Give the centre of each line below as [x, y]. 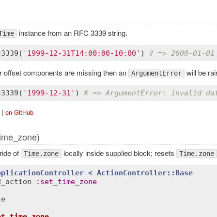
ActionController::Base [145, 173]
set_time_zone [69, 182]
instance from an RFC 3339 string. [72, 33]
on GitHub [19, 112]
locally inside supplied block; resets [119, 153]
